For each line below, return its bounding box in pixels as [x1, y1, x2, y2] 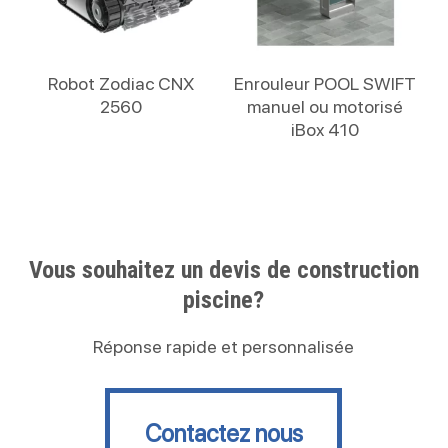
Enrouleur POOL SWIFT [234, 73, 417, 95]
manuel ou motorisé [247, 96, 404, 118]
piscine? [183, 286, 265, 315]
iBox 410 [291, 119, 360, 141]
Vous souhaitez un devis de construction [28, 256, 419, 285]
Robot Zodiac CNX [48, 73, 195, 95]
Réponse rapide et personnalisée [93, 336, 355, 358]
